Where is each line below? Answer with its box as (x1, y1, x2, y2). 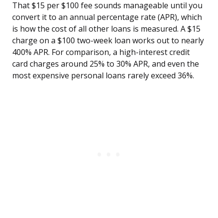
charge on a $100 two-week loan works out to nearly (12, 35, 204, 46)
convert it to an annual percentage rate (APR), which (12, 12, 202, 23)
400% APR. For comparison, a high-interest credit (12, 47, 190, 58)
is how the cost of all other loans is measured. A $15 (12, 23, 200, 35)
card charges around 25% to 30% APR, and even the (12, 58, 199, 70)
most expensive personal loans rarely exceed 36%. (12, 70, 194, 81)
